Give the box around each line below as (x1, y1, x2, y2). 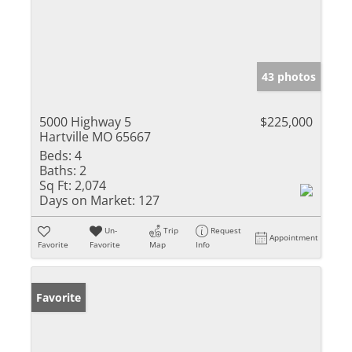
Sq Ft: (39, 176, 71, 194)
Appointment (269, 231, 319, 243)
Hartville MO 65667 (39, 127, 151, 145)
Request (211, 224, 242, 236)
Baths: (39, 161, 76, 179)
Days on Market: (39, 191, 135, 209)
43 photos (262, 68, 316, 84)
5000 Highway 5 (39, 112, 131, 130)
